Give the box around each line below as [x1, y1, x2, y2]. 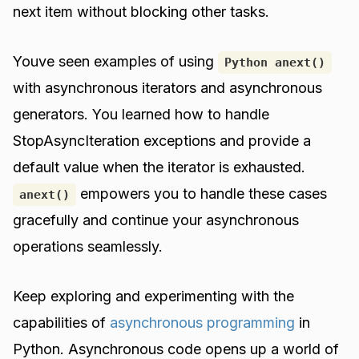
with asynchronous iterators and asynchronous [13, 79, 323, 96]
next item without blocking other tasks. [13, 2, 270, 20]
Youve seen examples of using [13, 52, 219, 70]
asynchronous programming [110, 313, 296, 331]
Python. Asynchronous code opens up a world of [13, 340, 340, 357]
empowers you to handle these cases [76, 184, 328, 202]
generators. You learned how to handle [13, 105, 270, 123]
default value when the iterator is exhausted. [13, 158, 306, 175]
